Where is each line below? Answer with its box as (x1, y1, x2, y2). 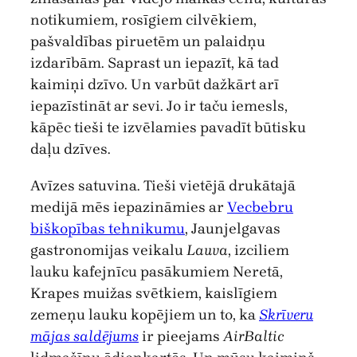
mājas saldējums (30, 327, 139, 345)
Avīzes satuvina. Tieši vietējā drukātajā (30, 176, 296, 194)
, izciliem (228, 241, 289, 259)
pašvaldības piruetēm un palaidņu (30, 33, 265, 51)
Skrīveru (259, 305, 313, 324)
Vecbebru (227, 198, 293, 216)
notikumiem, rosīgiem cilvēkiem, (30, 11, 257, 29)
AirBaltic (223, 327, 284, 345)
